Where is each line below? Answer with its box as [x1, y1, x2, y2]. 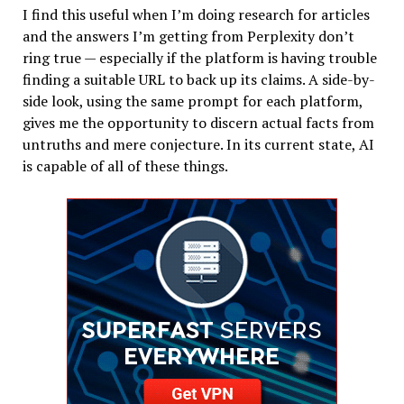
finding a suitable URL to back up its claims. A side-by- [22, 69, 375, 89]
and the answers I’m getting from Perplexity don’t [22, 25, 354, 46]
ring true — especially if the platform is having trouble [22, 47, 377, 68]
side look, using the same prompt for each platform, [22, 90, 363, 111]
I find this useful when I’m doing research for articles [22, 4, 370, 24]
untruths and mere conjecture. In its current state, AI [22, 133, 374, 154]
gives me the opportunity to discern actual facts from [22, 112, 374, 133]
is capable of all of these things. [22, 155, 228, 176]
